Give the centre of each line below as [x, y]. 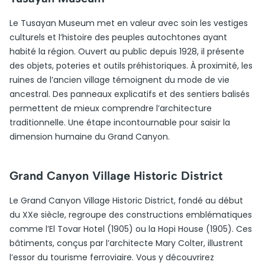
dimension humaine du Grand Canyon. [90, 137]
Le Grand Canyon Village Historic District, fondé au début [126, 201]
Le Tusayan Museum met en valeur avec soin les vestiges [129, 23]
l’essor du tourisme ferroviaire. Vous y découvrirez [112, 257]
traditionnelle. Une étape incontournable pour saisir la [120, 122]
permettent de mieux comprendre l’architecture [111, 108]
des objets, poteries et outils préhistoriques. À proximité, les [131, 66]
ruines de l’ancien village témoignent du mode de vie [119, 80]
